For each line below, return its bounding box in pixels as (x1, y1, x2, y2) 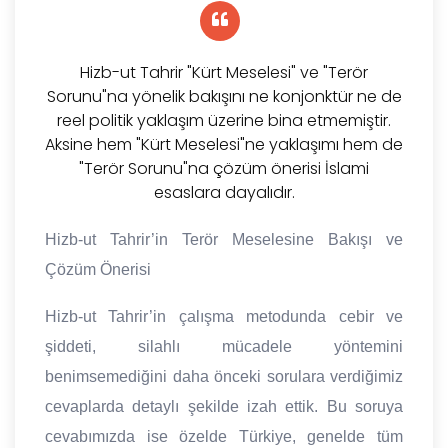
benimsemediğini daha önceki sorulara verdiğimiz (45, 368, 403, 386)
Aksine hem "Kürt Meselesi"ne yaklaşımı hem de (45, 133, 403, 157)
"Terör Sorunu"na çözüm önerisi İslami (79, 157, 369, 181)
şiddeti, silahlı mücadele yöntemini (45, 338, 403, 356)
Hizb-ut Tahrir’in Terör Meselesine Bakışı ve (45, 231, 403, 249)
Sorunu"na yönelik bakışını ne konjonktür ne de (46, 85, 402, 109)
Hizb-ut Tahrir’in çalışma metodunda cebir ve (45, 308, 403, 326)
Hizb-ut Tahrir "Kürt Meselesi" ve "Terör (80, 61, 368, 85)
